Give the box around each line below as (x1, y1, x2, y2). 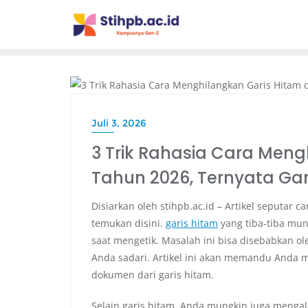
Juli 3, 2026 (91, 116, 146, 129)
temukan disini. (91, 216, 166, 230)
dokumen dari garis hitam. (91, 267, 214, 281)
